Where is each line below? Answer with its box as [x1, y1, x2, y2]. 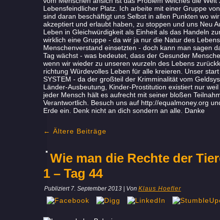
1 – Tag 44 [43, 166, 103, 181]
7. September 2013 [70, 185, 122, 192]
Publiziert [44, 185, 69, 192]
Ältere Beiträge [50, 127, 107, 135]
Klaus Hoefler [138, 185, 181, 192]
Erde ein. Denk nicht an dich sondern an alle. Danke [43, 107, 205, 114]
